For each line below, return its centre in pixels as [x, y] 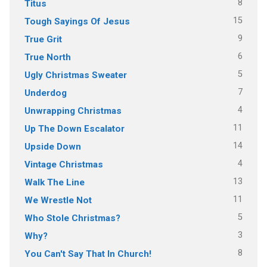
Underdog [45, 93]
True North [47, 57]
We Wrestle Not [58, 200]
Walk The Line [54, 182]
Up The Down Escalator [74, 128]
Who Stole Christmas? [72, 218]
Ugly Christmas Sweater [75, 75]
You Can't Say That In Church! [88, 254]
